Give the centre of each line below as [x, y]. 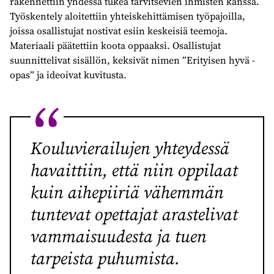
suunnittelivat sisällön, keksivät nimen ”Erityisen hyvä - [132, 60]
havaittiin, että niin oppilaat [134, 170]
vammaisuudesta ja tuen [119, 236]
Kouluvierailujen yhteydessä [130, 148]
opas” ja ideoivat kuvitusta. [68, 74]
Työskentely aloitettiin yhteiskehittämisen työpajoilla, [128, 16]
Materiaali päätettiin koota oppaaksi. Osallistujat [115, 45]
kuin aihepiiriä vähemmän [127, 192]
